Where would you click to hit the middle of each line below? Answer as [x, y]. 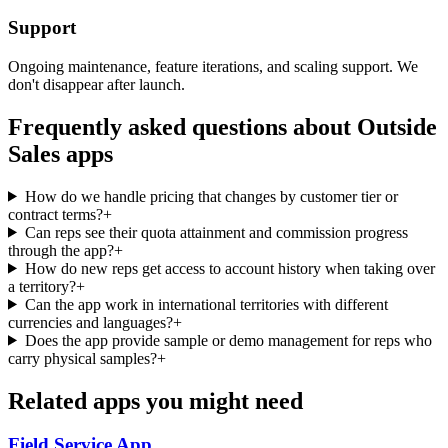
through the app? [61, 250]
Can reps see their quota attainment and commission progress [216, 232]
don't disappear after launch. [96, 84]
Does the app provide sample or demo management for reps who [228, 340]
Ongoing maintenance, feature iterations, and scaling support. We [213, 66]
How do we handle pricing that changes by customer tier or [211, 196]
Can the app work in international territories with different [206, 304]
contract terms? [55, 214]
